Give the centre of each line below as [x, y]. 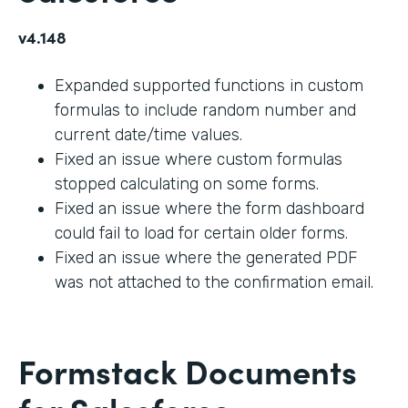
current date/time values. [148, 134]
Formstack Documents [188, 370]
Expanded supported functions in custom [209, 85]
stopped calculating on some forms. [187, 184]
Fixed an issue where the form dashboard [209, 208]
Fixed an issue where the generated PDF [206, 257]
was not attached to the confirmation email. [214, 282]
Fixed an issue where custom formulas [199, 159]
